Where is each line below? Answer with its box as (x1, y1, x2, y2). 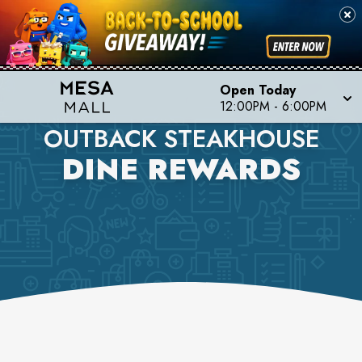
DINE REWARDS (61, 148, 301, 191)
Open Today (220, 81, 296, 99)
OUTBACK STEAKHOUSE (43, 121, 319, 156)
